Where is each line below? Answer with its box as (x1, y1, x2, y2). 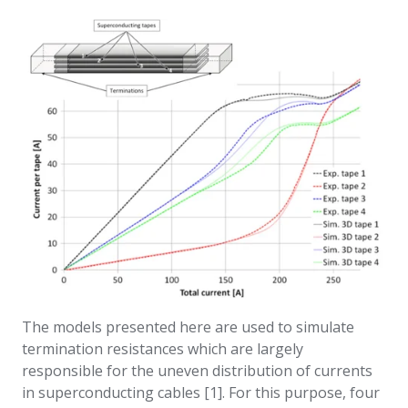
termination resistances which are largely (22, 339, 303, 360)
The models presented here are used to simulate (22, 317, 354, 338)
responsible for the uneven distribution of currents (22, 361, 372, 382)
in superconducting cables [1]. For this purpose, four (22, 382, 380, 403)
